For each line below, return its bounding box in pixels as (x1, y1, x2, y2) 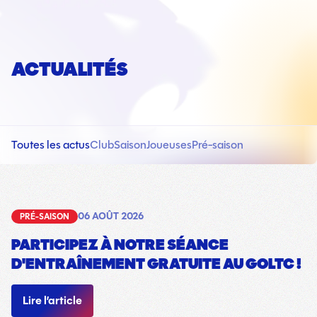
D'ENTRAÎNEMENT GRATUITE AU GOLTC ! (11, 252, 301, 275)
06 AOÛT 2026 (78, 209, 144, 224)
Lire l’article (23, 292, 82, 309)
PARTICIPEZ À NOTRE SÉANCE (11, 233, 229, 256)
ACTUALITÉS (11, 54, 128, 84)
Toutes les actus (11, 137, 90, 153)
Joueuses (146, 137, 192, 153)
